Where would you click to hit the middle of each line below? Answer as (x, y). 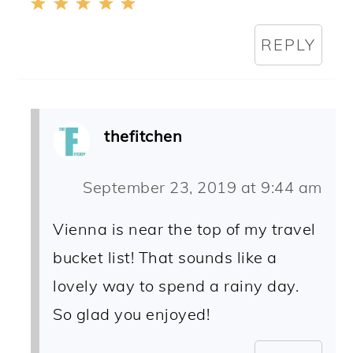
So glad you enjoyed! (132, 314)
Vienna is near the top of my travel (184, 229)
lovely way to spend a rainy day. (176, 286)
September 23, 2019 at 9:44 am (203, 188)
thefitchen (143, 136)
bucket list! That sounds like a (165, 258)
